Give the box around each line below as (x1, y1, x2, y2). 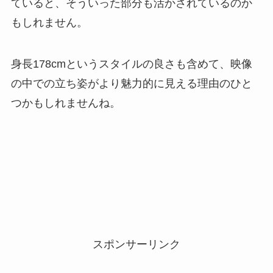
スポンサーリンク (93, 238, 180, 250)
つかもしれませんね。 (10, 97, 121, 110)
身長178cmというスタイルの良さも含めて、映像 (10, 58, 252, 71)
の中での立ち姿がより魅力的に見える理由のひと (10, 77, 252, 90)
